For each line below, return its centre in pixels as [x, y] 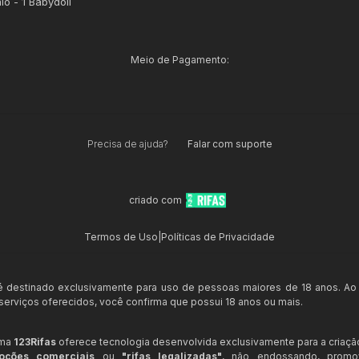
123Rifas [35, 341]
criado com [155, 200]
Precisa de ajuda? [127, 143]
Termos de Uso [121, 236]
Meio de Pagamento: [179, 59]
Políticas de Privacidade [218, 236]
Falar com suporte [230, 143]
